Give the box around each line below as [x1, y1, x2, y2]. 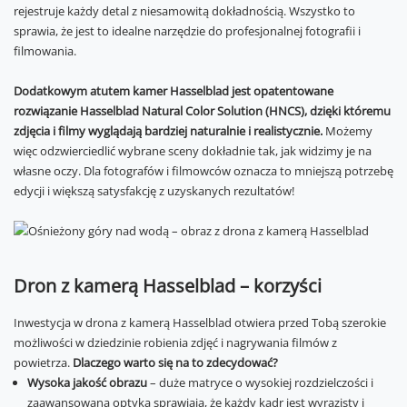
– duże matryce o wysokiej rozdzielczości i [150, 374, 373, 391]
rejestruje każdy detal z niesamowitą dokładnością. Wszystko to [14, 3, 355, 19]
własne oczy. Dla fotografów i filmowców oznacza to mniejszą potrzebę [14, 163, 393, 179]
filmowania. [14, 43, 76, 59]
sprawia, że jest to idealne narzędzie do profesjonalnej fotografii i [14, 23, 361, 39]
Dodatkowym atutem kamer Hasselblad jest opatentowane [14, 83, 333, 99]
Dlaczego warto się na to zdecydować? [73, 354, 278, 371]
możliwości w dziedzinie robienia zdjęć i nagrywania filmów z [14, 334, 337, 351]
